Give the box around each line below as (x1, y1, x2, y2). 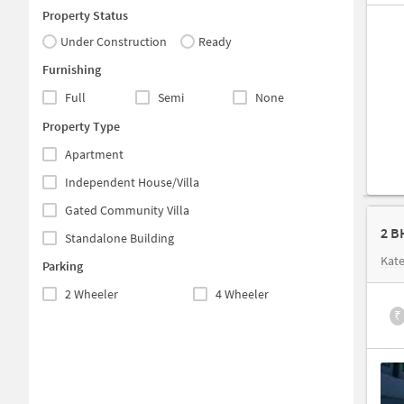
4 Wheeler (216, 285, 270, 302)
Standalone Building (65, 229, 174, 246)
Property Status (42, 6, 128, 23)
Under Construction (60, 32, 167, 50)
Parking (42, 257, 83, 274)
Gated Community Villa (65, 201, 189, 218)
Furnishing (42, 61, 101, 78)
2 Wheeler (65, 285, 118, 302)
